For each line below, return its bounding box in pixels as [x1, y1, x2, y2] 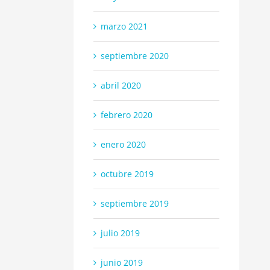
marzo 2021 [101, 20, 148, 32]
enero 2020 [101, 138, 146, 150]
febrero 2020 [101, 108, 152, 121]
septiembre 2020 [101, 49, 169, 61]
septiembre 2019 [101, 197, 169, 209]
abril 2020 [101, 79, 141, 91]
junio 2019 [101, 256, 143, 268]
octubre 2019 [101, 168, 154, 180]
